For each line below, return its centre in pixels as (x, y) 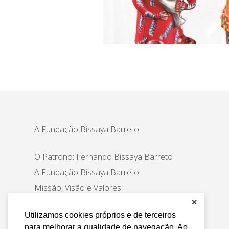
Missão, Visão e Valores (78, 188)
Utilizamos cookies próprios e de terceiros (100, 215)
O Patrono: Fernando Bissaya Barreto (104, 157)
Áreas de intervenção (73, 203)
